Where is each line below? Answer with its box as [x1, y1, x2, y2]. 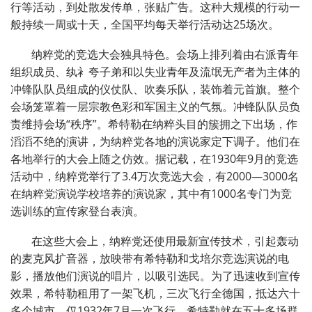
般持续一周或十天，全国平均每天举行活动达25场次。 [10, 17, 279, 33]
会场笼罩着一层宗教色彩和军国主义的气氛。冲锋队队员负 [10, 99, 300, 115]
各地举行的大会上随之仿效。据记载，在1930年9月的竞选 [10, 151, 298, 167]
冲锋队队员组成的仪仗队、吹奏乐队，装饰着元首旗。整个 [10, 81, 300, 97]
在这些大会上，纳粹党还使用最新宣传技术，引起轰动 [31, 233, 299, 249]
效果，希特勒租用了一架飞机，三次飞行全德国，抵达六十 [10, 286, 300, 302]
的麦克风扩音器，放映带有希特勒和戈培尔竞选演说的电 [10, 251, 289, 267]
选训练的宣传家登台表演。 [10, 203, 144, 219]
